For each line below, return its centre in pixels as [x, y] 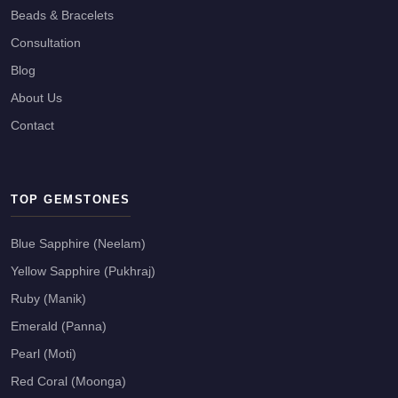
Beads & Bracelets [62, 15]
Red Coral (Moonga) [68, 381]
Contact [32, 125]
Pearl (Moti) [44, 354]
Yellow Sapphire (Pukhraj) [83, 271]
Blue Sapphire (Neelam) [78, 243]
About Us [36, 98]
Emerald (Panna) [59, 326]
